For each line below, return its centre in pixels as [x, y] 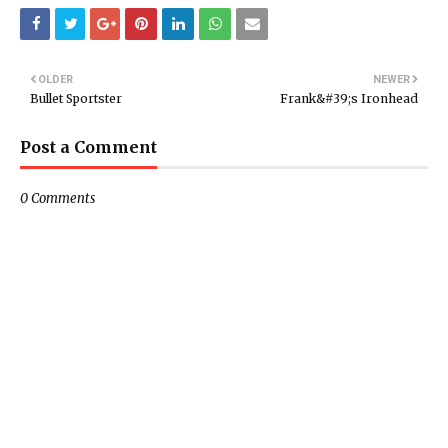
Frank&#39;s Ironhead [349, 98]
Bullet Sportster [76, 98]
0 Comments [57, 198]
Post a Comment [88, 147]
